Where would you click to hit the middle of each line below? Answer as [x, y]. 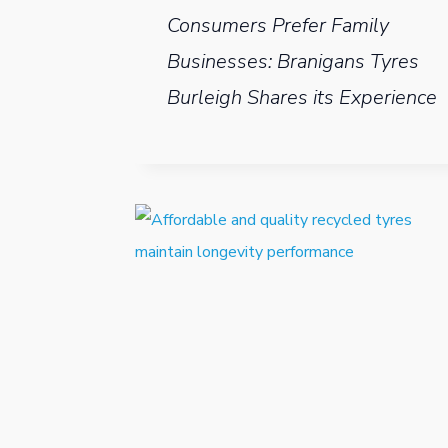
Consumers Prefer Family [278, 26]
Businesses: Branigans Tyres [293, 62]
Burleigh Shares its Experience [302, 98]
